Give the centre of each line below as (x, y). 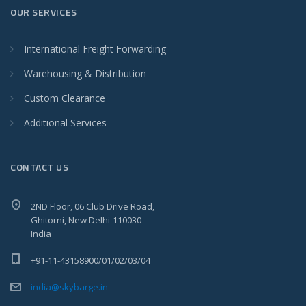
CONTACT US (40, 167)
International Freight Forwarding (95, 48)
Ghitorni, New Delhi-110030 (86, 220)
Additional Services (65, 122)
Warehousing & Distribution (85, 73)
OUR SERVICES (44, 12)
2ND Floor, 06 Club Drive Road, (93, 206)
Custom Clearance (65, 98)
